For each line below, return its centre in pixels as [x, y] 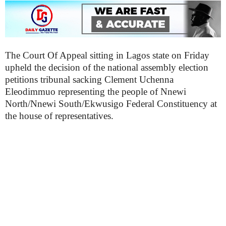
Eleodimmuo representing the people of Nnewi [96, 92]
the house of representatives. [59, 116]
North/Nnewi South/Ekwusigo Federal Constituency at [111, 104]
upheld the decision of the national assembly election [107, 68]
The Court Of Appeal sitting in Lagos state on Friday [107, 55]
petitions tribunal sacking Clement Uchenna [89, 80]
